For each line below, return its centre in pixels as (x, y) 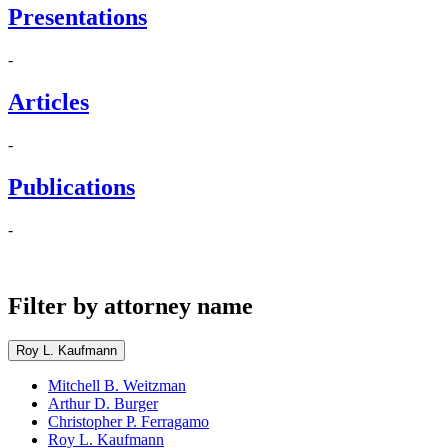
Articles (48, 102)
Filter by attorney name (130, 305)
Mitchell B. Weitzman (117, 385)
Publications (71, 186)
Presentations (77, 17)
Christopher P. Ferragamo (128, 421)
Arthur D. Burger (103, 403)
